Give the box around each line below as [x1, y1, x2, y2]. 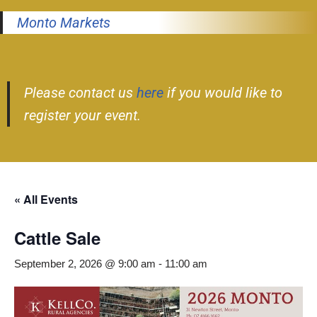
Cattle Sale [14, 226, 100, 250]
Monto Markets [17, 14, 110, 31]
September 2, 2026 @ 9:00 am [14, 258, 156, 270]
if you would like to [163, 84, 282, 101]
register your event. [24, 107, 141, 124]
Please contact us [24, 84, 137, 101]
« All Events [14, 191, 78, 207]
